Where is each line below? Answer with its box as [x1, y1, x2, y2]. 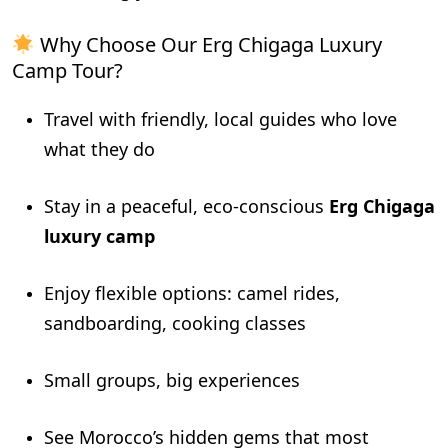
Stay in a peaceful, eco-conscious [44, 194, 329, 218]
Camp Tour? [12, 57, 123, 84]
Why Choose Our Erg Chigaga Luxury [34, 31, 382, 58]
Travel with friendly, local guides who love [44, 107, 397, 131]
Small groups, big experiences [44, 368, 300, 392]
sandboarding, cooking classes [44, 311, 306, 335]
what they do [44, 137, 155, 161]
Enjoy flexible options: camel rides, [44, 281, 340, 305]
